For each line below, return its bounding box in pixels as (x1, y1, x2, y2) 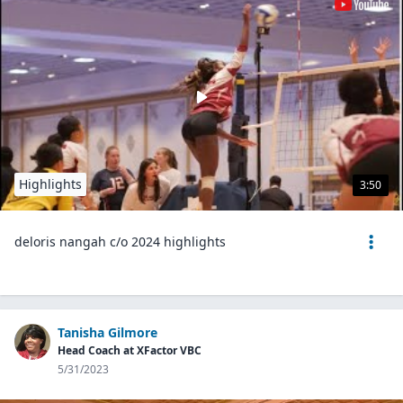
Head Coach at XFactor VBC (58, 343, 201, 358)
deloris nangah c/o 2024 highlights (14, 233, 226, 250)
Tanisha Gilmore (58, 324, 157, 341)
